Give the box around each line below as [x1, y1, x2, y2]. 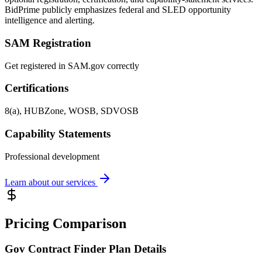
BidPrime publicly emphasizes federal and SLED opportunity [5, 5, 231, 15]
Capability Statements [5, 127, 111, 140]
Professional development [5, 151, 99, 161]
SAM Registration [5, 37, 91, 50]
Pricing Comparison [5, 215, 126, 231]
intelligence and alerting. [5, 15, 95, 26]
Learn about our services [5, 177, 95, 187]
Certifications [5, 82, 68, 95]
